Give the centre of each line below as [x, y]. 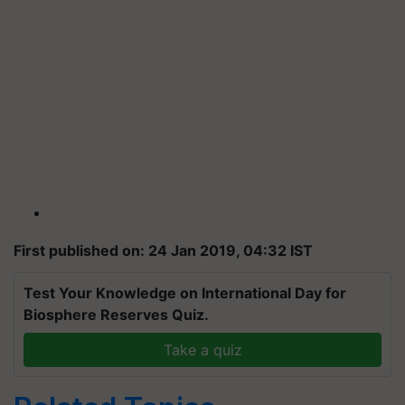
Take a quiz [202, 350]
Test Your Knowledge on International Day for [185, 293]
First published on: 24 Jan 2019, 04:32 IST [163, 250]
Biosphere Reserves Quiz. [116, 315]
